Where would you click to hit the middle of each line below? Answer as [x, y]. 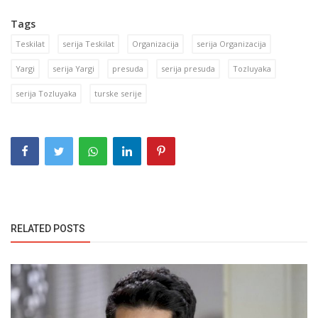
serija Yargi [73, 69]
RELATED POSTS [48, 229]
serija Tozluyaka [46, 94]
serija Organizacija [231, 44]
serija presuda [188, 69]
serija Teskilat [88, 44]
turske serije [118, 94]
